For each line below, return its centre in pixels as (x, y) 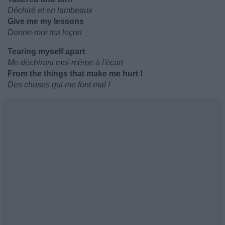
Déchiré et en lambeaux (50, 10)
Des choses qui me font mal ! (59, 85)
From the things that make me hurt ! (75, 74)
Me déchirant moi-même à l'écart (65, 63)
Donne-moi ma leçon (45, 32)
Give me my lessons (46, 21)
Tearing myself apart (46, 51)
